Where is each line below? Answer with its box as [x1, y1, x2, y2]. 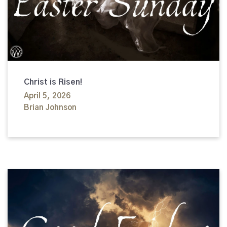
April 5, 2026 [24, 92, 70, 100]
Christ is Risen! [24, 78, 82, 87]
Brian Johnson [24, 104, 77, 112]
